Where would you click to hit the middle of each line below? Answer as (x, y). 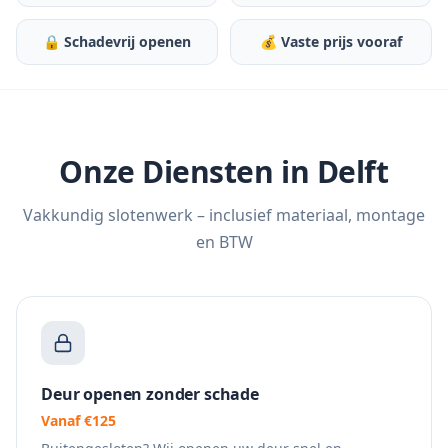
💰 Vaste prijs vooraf (331, 41)
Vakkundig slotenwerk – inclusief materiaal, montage (224, 215)
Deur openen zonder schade (150, 394)
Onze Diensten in (188, 171)
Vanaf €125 (78, 420)
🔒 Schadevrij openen (117, 41)
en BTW (224, 242)
